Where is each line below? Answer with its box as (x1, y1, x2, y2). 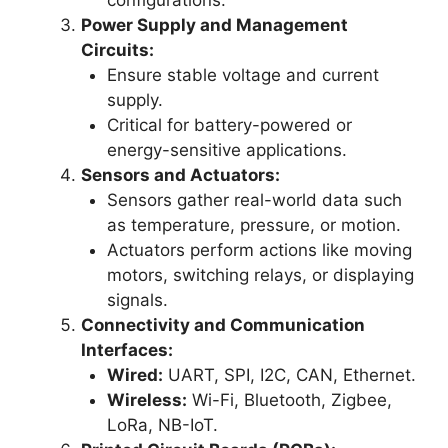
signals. (106, 289, 168, 310)
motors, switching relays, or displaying (106, 264, 414, 285)
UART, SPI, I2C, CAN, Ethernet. (162, 364, 416, 385)
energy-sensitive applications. (106, 139, 347, 160)
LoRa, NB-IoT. (106, 414, 218, 435)
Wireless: (106, 389, 187, 410)
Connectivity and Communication (81, 314, 365, 335)
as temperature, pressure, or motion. (106, 214, 401, 235)
